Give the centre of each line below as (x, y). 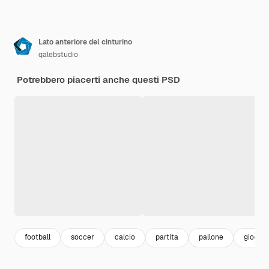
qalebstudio (58, 54)
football (38, 237)
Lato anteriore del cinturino (85, 42)
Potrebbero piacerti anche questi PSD (98, 79)
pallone (211, 237)
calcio (125, 237)
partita (167, 237)
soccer (83, 237)
